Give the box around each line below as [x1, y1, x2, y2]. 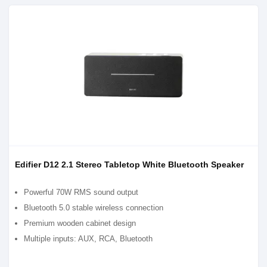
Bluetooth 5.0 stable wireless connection [24, 203, 163, 212]
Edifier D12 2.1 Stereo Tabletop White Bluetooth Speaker [15, 160, 244, 169]
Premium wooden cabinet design [24, 219, 136, 228]
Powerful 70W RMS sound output [24, 188, 138, 197]
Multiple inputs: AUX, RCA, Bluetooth [24, 234, 153, 243]
